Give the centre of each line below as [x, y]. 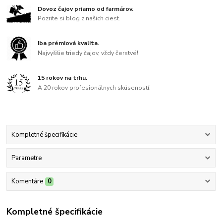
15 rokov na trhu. [63, 78]
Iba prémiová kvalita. [69, 43]
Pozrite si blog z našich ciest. [79, 19]
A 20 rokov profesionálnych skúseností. [94, 87]
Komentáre [27, 182]
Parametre [26, 158]
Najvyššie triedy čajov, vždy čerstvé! [88, 53]
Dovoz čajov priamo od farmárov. [86, 9]
